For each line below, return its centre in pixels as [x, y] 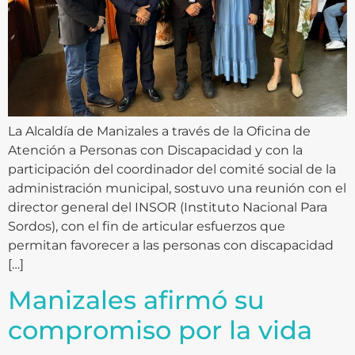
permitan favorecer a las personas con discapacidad [171, 245]
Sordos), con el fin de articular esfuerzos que [147, 226]
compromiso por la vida [160, 330]
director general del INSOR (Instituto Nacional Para [168, 207]
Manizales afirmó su [136, 300]
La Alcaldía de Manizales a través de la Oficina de [159, 131]
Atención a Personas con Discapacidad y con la [155, 150]
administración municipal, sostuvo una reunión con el [177, 188]
